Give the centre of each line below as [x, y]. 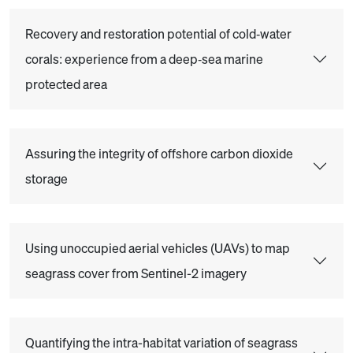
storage [46, 179]
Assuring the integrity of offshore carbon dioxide [159, 154]
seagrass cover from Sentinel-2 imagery [136, 273]
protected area [66, 84]
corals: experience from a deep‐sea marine [144, 59]
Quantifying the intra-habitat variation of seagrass [162, 343]
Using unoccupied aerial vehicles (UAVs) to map [158, 248]
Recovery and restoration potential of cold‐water [158, 34]
